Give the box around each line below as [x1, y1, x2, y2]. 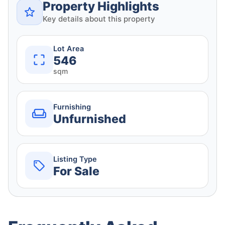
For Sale [53, 164, 99, 178]
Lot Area [53, 44, 84, 54]
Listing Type [53, 154, 97, 164]
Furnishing [53, 102, 91, 111]
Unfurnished [53, 111, 126, 126]
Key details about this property [43, 14, 155, 24]
